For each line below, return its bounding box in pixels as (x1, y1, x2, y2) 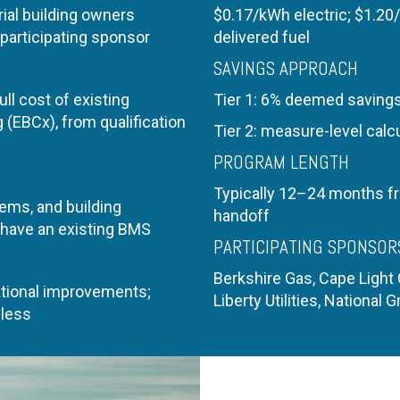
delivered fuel (213, 28, 310, 46)
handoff (213, 206, 270, 225)
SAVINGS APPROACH (213, 56, 358, 80)
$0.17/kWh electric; (213, 5, 354, 24)
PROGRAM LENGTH (213, 150, 349, 174)
